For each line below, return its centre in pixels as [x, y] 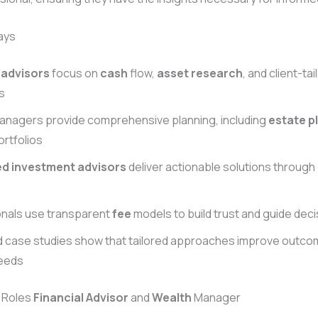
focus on [75, 73]
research [217, 73]
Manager [216, 298]
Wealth [172, 298]
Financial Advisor [81, 298]
